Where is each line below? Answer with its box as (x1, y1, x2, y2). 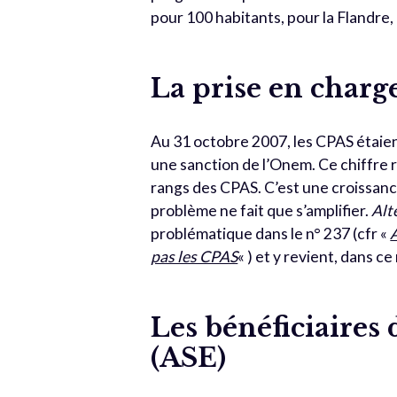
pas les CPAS (151, 247, 238, 266)
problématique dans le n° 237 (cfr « (151, 224, 391, 243)
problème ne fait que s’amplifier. (151, 201, 372, 220)
